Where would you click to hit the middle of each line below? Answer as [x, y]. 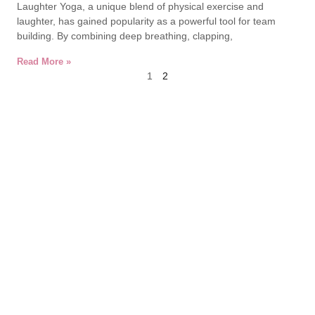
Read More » [44, 62]
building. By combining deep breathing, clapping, [125, 36]
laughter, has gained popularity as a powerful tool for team [146, 21]
